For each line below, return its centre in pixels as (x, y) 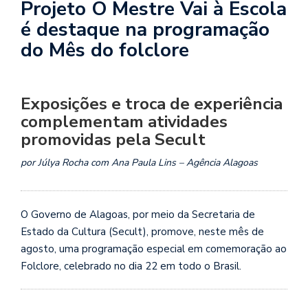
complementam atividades (124, 121)
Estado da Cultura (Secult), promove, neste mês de (142, 232)
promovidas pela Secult (113, 139)
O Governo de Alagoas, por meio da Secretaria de (138, 215)
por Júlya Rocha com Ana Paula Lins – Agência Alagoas (139, 162)
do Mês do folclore (105, 50)
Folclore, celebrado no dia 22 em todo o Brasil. (131, 266)
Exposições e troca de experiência (152, 103)
